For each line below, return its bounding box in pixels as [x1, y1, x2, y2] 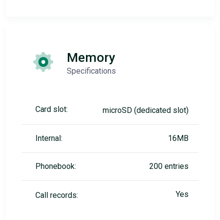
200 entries [149, 162, 189, 171]
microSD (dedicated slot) [103, 106, 189, 115]
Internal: [35, 134, 62, 143]
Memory [67, 50, 115, 65]
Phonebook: [35, 162, 76, 171]
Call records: [35, 191, 78, 200]
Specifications [67, 66, 116, 76]
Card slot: [35, 105, 68, 114]
